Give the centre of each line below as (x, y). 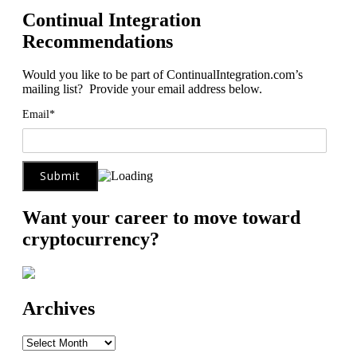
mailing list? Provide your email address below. (142, 89)
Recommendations (98, 41)
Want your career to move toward (161, 218)
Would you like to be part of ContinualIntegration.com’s (163, 75)
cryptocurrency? (91, 239)
